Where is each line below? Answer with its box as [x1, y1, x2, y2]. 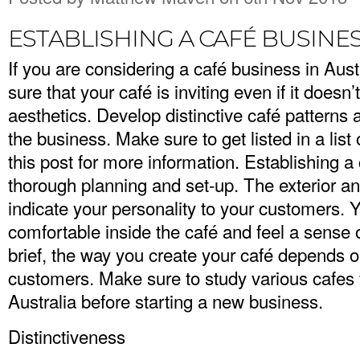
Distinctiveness [8, 322, 125, 349]
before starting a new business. [76, 287, 323, 313]
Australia [8, 287, 76, 313]
